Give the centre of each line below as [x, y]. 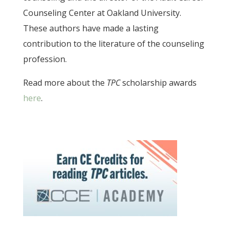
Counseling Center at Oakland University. [102, 13]
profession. [45, 59]
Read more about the [65, 83]
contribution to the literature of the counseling [113, 44]
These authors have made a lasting [91, 28]
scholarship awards [158, 83]
